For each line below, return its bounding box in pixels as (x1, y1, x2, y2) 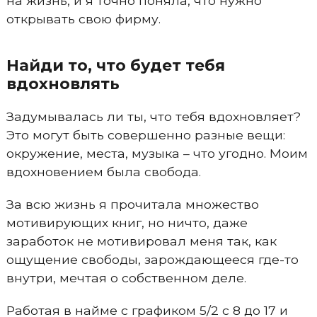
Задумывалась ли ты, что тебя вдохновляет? (6, 109, 301, 124)
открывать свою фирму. (6, 11, 161, 26)
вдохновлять (6, 74, 120, 93)
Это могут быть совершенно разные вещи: (6, 127, 285, 142)
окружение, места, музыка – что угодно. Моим (6, 146, 308, 161)
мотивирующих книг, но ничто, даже (6, 215, 248, 230)
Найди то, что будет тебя (6, 56, 225, 75)
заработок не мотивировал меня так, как (6, 234, 277, 248)
